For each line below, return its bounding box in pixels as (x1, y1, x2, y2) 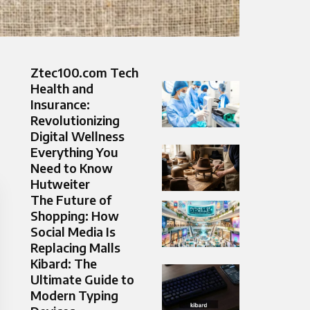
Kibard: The (30, 255, 97, 272)
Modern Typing (30, 287, 118, 304)
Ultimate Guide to (30, 271, 134, 288)
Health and (30, 80, 93, 97)
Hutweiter (30, 176, 90, 192)
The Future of (30, 192, 111, 208)
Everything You (30, 144, 118, 161)
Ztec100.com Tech (30, 64, 138, 81)
